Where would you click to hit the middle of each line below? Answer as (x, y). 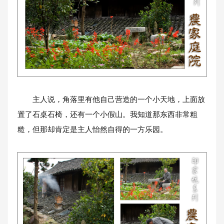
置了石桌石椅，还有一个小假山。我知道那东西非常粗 (107, 114)
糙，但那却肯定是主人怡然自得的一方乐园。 (92, 129)
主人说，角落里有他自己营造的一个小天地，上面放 (111, 99)
